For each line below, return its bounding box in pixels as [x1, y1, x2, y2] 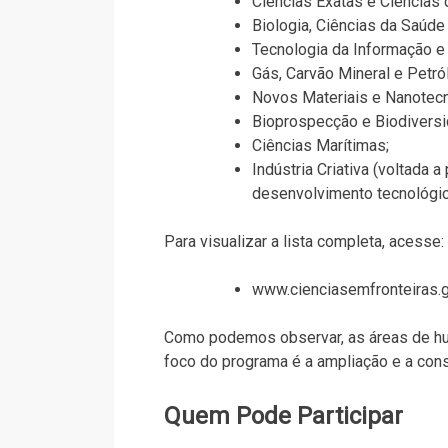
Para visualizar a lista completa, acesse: [163, 231, 444, 251]
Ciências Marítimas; [251, 135, 389, 155]
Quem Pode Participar [163, 401, 403, 430]
